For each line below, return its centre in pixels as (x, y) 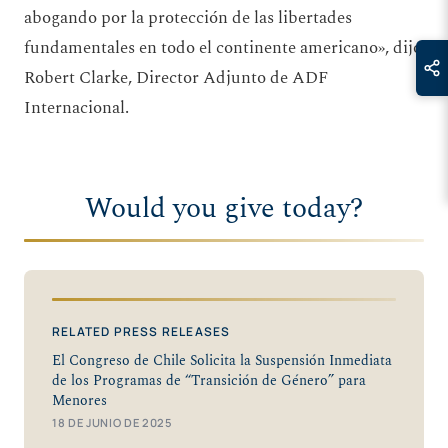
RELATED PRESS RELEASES (141, 332)
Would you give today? (224, 208)
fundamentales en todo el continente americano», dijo (223, 47)
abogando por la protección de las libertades (188, 17)
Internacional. (76, 107)
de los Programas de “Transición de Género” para (209, 381)
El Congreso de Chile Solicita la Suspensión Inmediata (222, 361)
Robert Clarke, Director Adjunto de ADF (176, 77)
